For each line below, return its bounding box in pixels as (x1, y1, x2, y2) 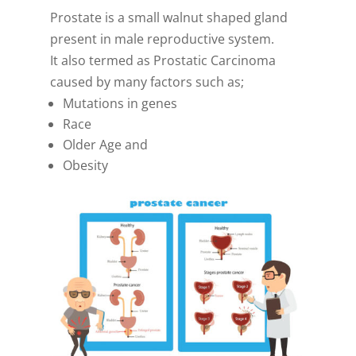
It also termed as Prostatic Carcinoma (49, 51, 276, 69)
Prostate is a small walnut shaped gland (49, 8, 288, 26)
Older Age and (62, 135, 148, 153)
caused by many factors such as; (49, 72, 244, 91)
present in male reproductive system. (49, 29, 274, 48)
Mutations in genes (62, 94, 177, 112)
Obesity (62, 156, 108, 174)
